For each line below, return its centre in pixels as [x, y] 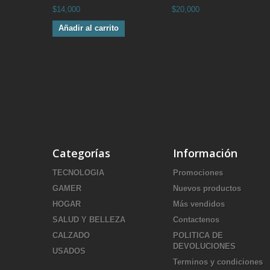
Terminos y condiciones [218, 262]
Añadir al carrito [89, 28]
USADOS [69, 251]
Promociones [198, 172]
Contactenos [196, 219]
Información [205, 153]
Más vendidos [199, 204]
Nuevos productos [207, 188]
